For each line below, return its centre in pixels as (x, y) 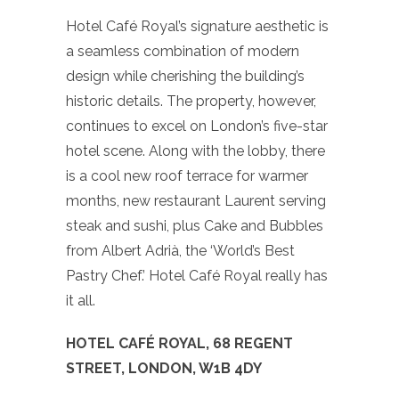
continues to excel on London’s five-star (197, 126)
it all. (81, 300)
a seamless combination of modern (183, 51)
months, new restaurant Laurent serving (196, 200)
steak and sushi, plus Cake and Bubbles (195, 225)
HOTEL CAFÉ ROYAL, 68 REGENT (179, 343)
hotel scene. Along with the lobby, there (195, 151)
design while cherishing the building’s (185, 76)
